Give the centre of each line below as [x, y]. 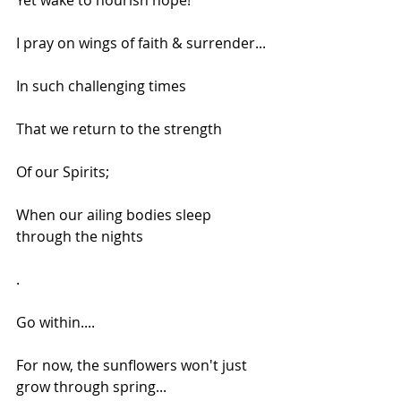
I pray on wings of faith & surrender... [141, 43]
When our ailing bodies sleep [115, 215]
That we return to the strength [119, 129]
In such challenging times [101, 86]
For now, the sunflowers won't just [133, 366]
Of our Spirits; [63, 172]
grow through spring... [91, 387]
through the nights [80, 237]
